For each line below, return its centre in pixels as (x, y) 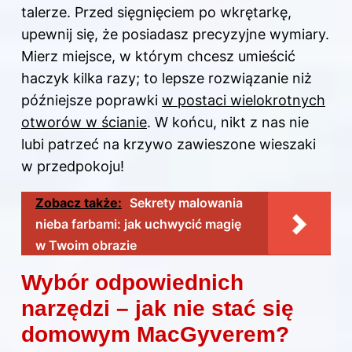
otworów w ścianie (84, 123)
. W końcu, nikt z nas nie (228, 123)
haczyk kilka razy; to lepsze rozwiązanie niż (167, 79)
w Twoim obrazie (86, 246)
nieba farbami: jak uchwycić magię (138, 224)
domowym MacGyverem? (155, 335)
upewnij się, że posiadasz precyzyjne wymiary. (175, 35)
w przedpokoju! (73, 167)
